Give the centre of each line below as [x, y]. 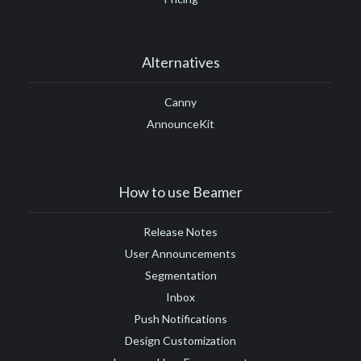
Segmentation [180, 276]
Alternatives [180, 62]
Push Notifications [180, 319]
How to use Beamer [180, 192]
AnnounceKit [180, 124]
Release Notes [180, 232]
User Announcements [180, 254]
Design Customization [180, 341]
